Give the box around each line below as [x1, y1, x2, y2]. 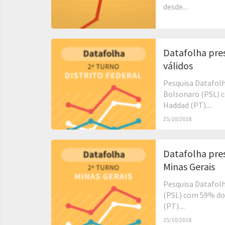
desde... [163, 2, 187, 12]
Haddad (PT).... [163, 100, 212, 110]
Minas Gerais [163, 160, 215, 173]
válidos [163, 59, 193, 72]
